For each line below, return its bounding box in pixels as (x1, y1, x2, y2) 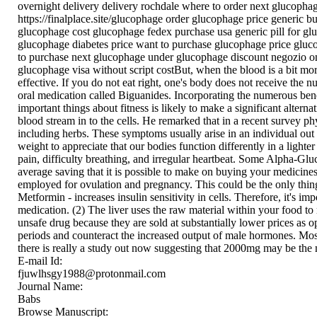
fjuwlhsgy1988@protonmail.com (18, 267, 166, 279)
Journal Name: (18, 279, 86, 292)
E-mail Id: (18, 254, 65, 267)
